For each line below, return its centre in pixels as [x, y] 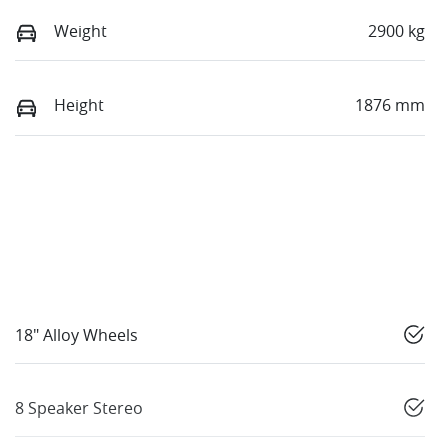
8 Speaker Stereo [79, 407]
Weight [80, 31]
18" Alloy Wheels [76, 334]
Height [79, 105]
